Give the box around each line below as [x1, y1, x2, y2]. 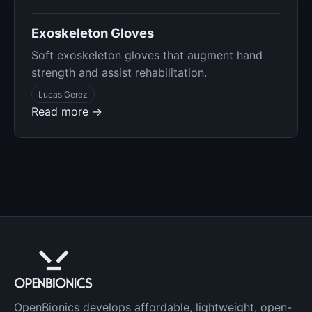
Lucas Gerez [38, 88, 88, 100]
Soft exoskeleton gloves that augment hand [31, 47, 263, 62]
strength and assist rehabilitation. [31, 65, 207, 79]
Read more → [31, 104, 102, 119]
